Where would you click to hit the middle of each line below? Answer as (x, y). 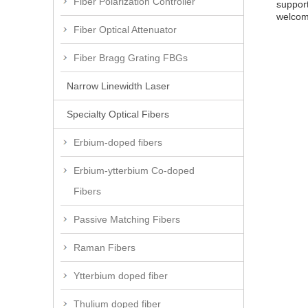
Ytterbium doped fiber (121, 275)
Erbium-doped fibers (118, 142)
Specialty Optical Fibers (118, 114)
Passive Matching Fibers (127, 219)
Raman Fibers (104, 247)
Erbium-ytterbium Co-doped (134, 170)
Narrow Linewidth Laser (118, 86)
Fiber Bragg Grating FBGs (131, 57)
